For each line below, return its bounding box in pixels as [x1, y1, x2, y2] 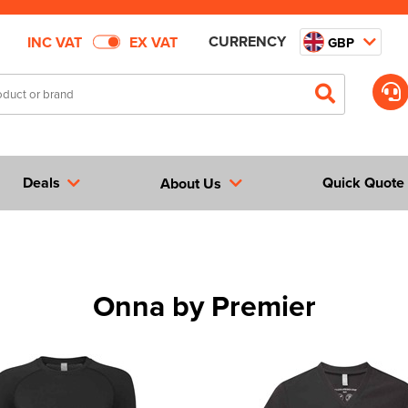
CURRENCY [208, 31, 286, 52]
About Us [159, 172, 225, 194]
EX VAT [128, 31, 178, 53]
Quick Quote [322, 172, 405, 193]
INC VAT [26, 31, 82, 53]
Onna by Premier [92, 284, 316, 327]
